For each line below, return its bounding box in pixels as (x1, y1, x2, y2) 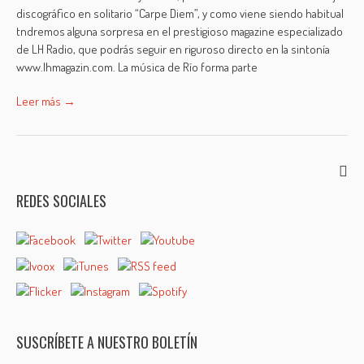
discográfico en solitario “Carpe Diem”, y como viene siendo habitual (16, 6, 344, 21)
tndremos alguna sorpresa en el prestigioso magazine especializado (16, 24, 344, 39)
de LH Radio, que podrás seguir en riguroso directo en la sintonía (16, 41, 331, 57)
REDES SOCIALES (16, 190, 107, 211)
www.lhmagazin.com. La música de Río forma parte (16, 59, 258, 75)
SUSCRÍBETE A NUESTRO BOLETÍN (16, 331, 198, 353)
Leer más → (16, 93, 76, 109)
